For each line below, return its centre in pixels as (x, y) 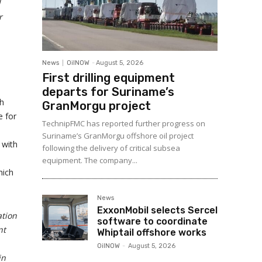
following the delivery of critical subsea (111, 148)
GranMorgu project (96, 106)
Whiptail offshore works (152, 232)
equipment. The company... (90, 160)
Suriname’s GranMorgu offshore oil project (118, 136)
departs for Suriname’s (108, 92)
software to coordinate (152, 221)
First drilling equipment (108, 78)
